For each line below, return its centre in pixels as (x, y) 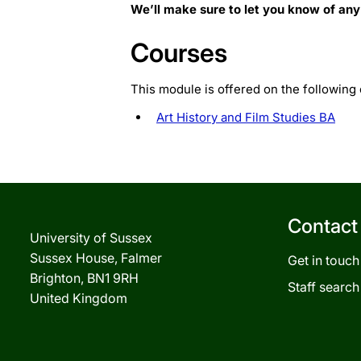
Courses (179, 52)
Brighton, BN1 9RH (84, 278)
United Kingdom (79, 298)
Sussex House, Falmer (96, 257)
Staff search (324, 286)
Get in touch (324, 260)
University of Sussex (91, 237)
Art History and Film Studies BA (246, 117)
